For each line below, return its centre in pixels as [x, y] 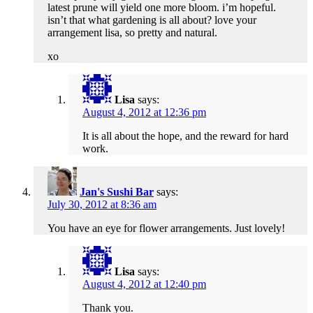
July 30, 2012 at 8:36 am [102, 205]
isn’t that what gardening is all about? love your [152, 20]
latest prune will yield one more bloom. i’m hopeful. [162, 8]
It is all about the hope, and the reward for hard [185, 136]
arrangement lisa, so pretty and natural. [132, 33]
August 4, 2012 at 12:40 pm [144, 284]
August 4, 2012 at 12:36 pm [144, 112]
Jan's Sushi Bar [117, 192]
